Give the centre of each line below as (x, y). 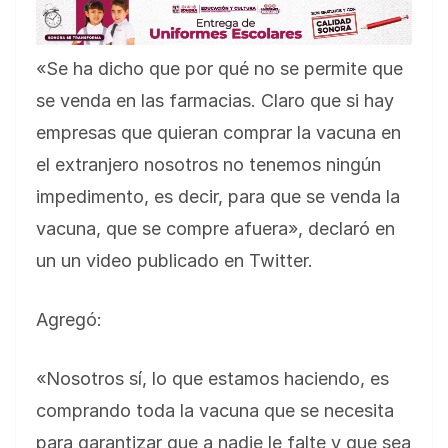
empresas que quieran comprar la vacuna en (218, 133)
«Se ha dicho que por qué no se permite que (219, 69)
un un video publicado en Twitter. (174, 261)
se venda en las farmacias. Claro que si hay (215, 101)
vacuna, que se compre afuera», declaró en (215, 229)
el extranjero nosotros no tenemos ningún (208, 165)
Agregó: (69, 320)
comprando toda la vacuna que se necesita (215, 411)
